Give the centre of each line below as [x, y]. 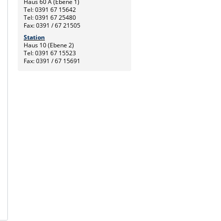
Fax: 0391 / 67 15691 [52, 61]
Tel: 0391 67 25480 [50, 17]
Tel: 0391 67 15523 [50, 53]
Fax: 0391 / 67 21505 [52, 25]
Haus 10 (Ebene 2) [49, 45]
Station [34, 37]
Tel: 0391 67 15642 [50, 9]
